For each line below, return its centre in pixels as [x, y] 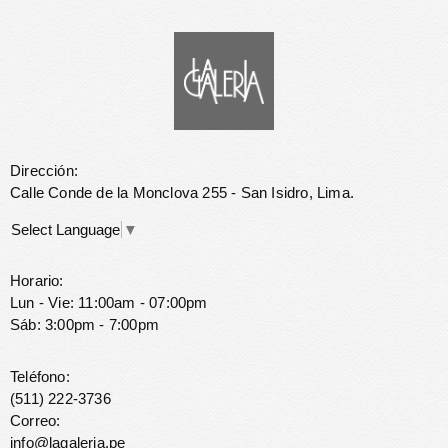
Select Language [65, 229]
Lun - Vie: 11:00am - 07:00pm [109, 302]
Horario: [37, 280]
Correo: [35, 420]
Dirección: [44, 170]
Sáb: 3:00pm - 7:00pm [84, 324]
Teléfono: [40, 376]
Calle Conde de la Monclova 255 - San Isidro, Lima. [182, 192]
